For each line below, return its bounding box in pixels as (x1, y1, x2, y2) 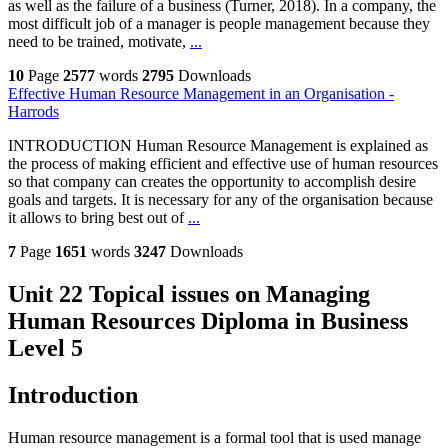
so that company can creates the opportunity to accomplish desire (8, 173, 416, 191)
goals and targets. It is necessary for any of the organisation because (8, 191, 433, 209)
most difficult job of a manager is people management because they (8, 15, 430, 33)
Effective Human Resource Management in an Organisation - (8, 85, 394, 103)
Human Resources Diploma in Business (8, 308, 408, 335)
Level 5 (8, 335, 83, 362)
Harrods (8, 103, 59, 121)
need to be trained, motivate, (8, 33, 190, 51)
